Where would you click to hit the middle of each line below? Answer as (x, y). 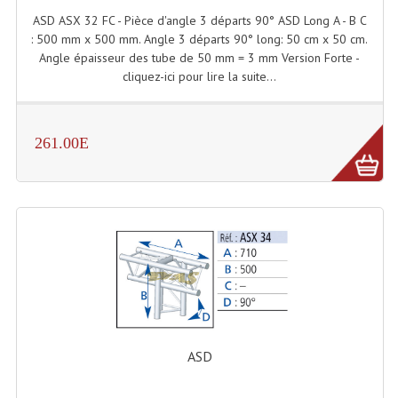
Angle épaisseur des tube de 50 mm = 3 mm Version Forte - (200, 58)
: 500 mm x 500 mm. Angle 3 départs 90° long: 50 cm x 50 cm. (200, 40)
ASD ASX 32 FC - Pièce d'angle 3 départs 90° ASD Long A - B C (199, 21)
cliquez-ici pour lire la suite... (200, 77)
